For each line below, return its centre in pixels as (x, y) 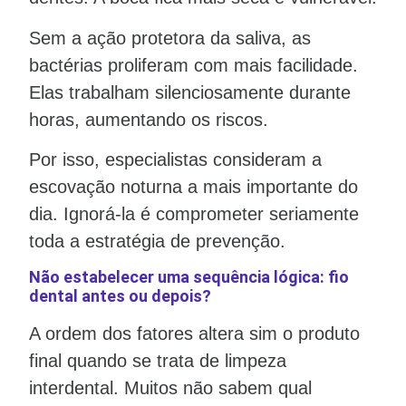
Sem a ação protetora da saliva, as (170, 38)
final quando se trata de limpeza (158, 361)
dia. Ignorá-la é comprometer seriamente (194, 213)
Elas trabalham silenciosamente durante (190, 92)
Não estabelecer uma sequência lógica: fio (189, 277)
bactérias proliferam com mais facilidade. (193, 65)
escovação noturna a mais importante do (193, 186)
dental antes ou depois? (120, 296)
